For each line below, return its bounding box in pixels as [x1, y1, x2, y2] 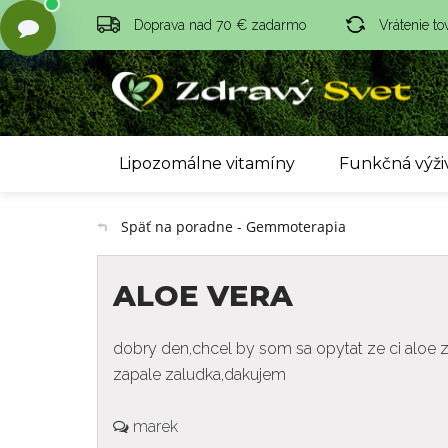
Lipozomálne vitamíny [118, 154, 295, 173]
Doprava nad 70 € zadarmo [133, 17, 306, 33]
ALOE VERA [113, 278, 293, 314]
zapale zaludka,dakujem [113, 365, 286, 385]
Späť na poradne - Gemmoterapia [121, 217, 346, 237]
